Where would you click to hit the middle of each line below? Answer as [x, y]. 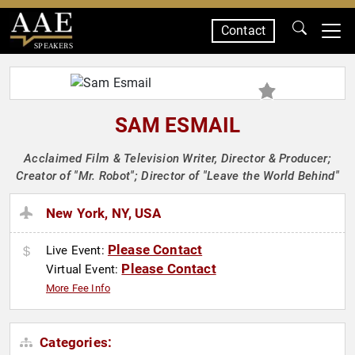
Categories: [74, 343]
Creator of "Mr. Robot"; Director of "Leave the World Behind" [177, 176]
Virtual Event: [84, 270]
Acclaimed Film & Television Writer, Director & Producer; [177, 158]
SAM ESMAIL [177, 125]
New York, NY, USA [103, 214]
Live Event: [77, 251]
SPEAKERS [53, 46]
